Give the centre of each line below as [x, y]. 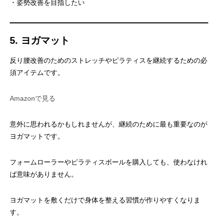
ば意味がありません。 [44, 174]
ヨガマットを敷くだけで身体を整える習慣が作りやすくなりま [105, 200]
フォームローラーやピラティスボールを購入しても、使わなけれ [109, 162]
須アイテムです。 [37, 73]
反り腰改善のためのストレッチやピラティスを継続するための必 [109, 60]
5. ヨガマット [40, 40]
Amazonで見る [33, 98]
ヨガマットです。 [37, 136]
